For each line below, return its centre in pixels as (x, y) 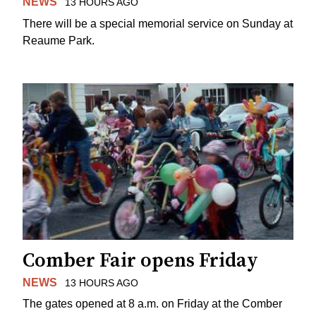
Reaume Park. (59, 40)
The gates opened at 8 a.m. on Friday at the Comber (152, 304)
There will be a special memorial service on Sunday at (158, 23)
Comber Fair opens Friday (140, 260)
